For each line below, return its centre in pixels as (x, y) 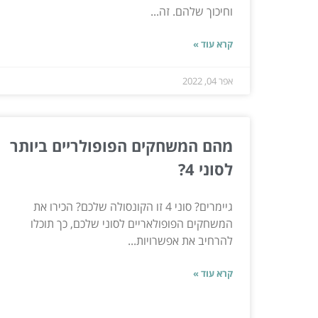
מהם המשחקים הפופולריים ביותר (121, 145)
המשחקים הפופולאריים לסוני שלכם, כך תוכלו (132, 223)
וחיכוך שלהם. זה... (192, 11)
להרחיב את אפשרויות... (180, 240)
